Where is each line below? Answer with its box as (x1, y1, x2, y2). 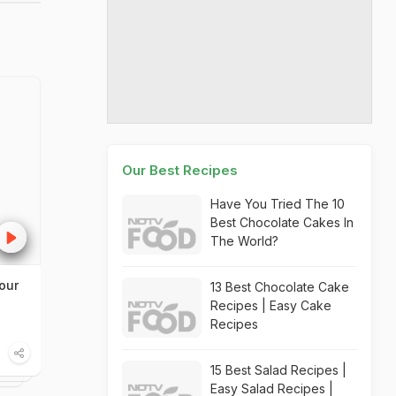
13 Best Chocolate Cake (210, 279, 349, 294)
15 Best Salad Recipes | (210, 362, 346, 377)
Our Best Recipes (122, 162, 238, 179)
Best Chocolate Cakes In (210, 215, 354, 230)
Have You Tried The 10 (210, 196, 345, 211)
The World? (210, 233, 278, 248)
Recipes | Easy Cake (210, 298, 331, 313)
